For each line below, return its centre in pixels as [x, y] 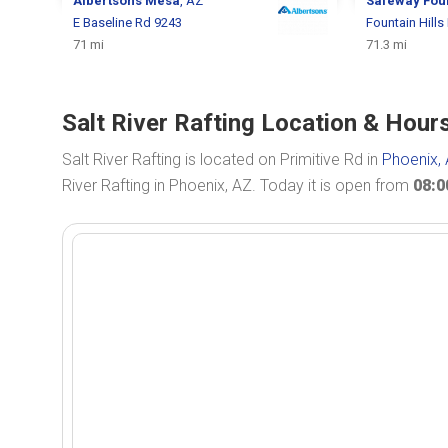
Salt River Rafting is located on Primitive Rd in [222, 159]
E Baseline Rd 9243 [128, 22]
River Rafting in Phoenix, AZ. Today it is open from [237, 185]
